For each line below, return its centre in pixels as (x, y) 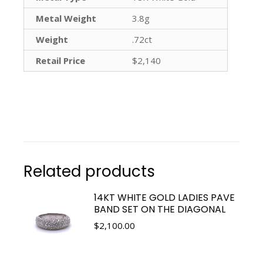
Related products (89, 171)
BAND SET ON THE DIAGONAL (160, 209)
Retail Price (60, 60)
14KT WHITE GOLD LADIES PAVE (164, 197)
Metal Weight (66, 18)
